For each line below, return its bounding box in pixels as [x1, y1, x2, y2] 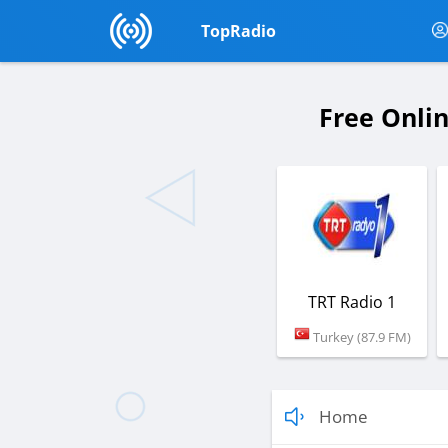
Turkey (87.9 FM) [309, 327, 411, 346]
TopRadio [200, 20, 276, 42]
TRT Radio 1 [308, 290, 396, 313]
